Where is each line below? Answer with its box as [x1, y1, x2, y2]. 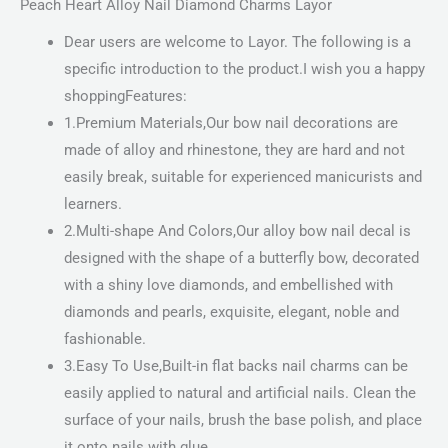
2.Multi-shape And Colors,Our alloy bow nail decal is [63, 222, 411, 241]
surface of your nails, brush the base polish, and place [63, 411, 422, 430]
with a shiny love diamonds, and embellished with [63, 276, 393, 295]
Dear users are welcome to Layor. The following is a [63, 33, 411, 52]
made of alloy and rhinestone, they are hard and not [63, 141, 405, 160]
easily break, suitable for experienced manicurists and [63, 168, 422, 187]
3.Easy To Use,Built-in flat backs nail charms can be [63, 357, 408, 376]
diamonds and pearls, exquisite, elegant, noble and [63, 303, 399, 322]
